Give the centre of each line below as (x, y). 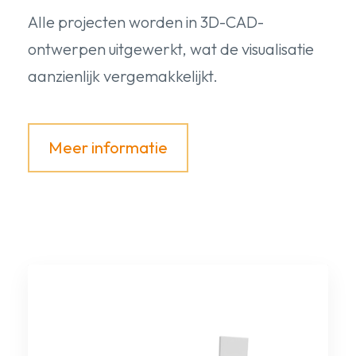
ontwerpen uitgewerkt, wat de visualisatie (171, 48)
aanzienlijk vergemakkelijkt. (123, 75)
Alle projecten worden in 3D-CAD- (146, 21)
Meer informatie (108, 147)
